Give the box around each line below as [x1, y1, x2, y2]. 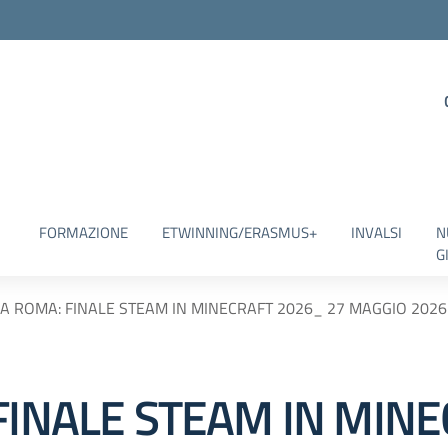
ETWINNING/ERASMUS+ [161, 221, 317, 244]
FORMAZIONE [38, 221, 128, 244]
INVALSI [350, 221, 402, 244]
